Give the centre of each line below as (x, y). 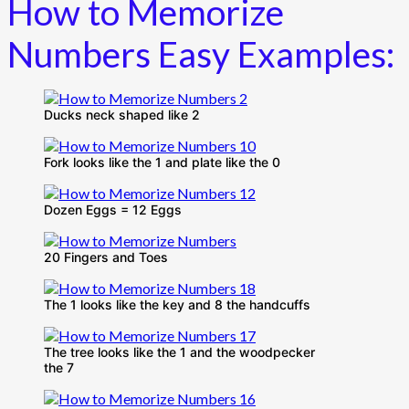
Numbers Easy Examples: (201, 54)
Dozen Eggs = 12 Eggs (113, 210)
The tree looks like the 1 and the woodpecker (179, 352)
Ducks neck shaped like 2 (122, 115)
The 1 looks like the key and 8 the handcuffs (177, 305)
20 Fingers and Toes (106, 257)
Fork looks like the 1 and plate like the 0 (162, 163)
